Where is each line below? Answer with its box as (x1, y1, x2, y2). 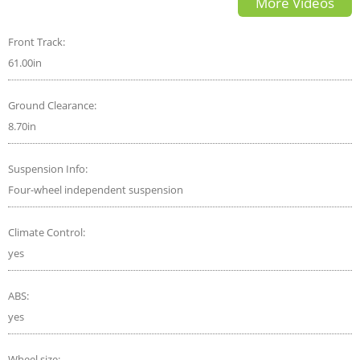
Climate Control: (8, 224, 88, 239)
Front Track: (8, 34, 67, 49)
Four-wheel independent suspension (8, 182, 183, 197)
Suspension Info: (8, 161, 90, 176)
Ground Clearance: (8, 97, 99, 112)
